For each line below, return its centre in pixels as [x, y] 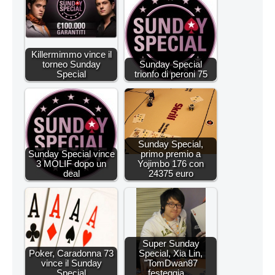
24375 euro [171, 173]
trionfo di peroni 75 [171, 74]
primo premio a [171, 154]
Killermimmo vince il [71, 54]
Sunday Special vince [71, 154]
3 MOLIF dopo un [71, 164]
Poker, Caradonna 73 [71, 253]
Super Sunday [171, 243]
